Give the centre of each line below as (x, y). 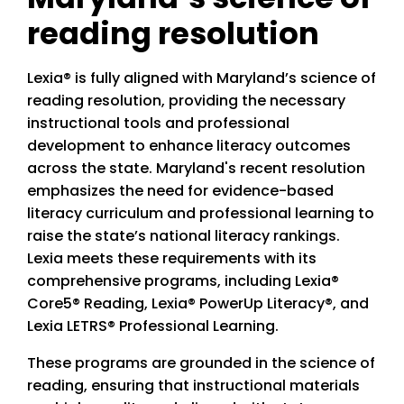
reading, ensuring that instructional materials (193, 386)
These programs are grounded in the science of (201, 363)
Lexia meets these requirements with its (172, 259)
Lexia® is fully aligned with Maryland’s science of (202, 78)
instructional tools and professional (158, 124)
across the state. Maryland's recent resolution (196, 169)
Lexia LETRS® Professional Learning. (153, 326)
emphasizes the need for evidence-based (180, 191)
